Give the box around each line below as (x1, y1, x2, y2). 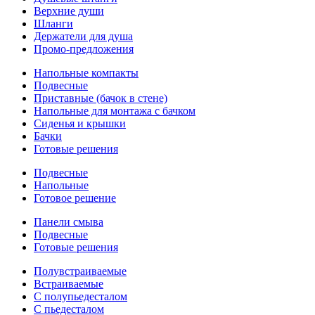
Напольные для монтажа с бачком (34, 105, 195, 117)
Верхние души (34, 5, 104, 17)
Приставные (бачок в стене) (34, 92, 167, 104)
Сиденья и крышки (34, 117, 126, 129)
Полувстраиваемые (34, 265, 127, 277)
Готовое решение (34, 192, 116, 204)
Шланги (34, 18, 73, 30)
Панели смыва (34, 216, 103, 228)
